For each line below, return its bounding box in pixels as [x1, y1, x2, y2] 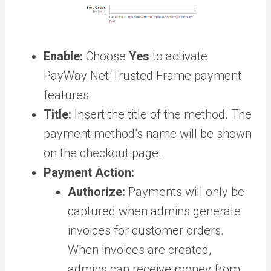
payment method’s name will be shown [44, 126, 252, 142]
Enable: [44, 49, 83, 64]
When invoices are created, [68, 243, 211, 258]
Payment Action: [44, 165, 134, 180]
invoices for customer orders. [68, 223, 224, 238]
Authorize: [68, 184, 125, 200]
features [44, 88, 92, 103]
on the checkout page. [44, 146, 162, 161]
